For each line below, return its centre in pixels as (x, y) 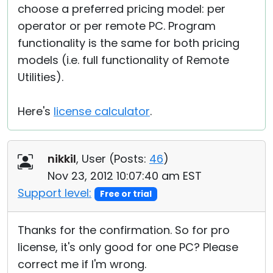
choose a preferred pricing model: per (122, 9)
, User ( (95, 159)
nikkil (62, 159)
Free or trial (126, 194)
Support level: (55, 193)
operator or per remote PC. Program (117, 26)
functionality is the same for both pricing (129, 43)
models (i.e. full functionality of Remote (123, 60)
